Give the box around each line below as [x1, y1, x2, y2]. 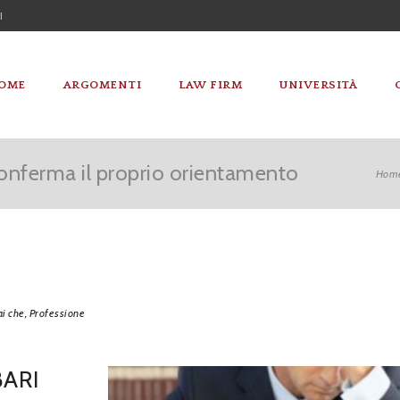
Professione [29, 306, 85, 320]
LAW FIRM [179, 79, 242, 91]
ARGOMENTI [62, 79, 141, 91]
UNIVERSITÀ [279, 79, 357, 91]
